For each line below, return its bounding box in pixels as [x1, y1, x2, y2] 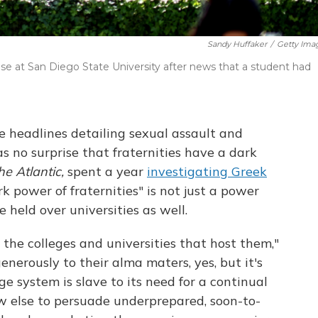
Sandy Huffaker [207, 39, 267, 50]
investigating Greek [147, 163, 267, 180]
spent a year [64, 163, 147, 180]
